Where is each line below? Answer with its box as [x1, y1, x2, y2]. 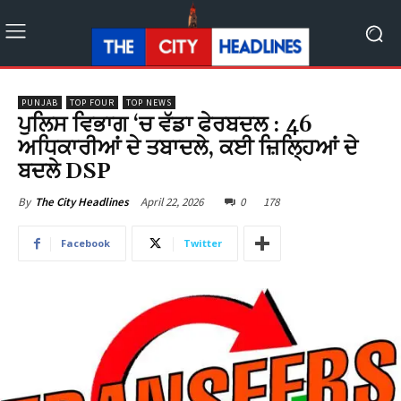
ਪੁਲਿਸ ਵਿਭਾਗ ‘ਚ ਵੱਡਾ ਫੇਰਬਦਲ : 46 [18, 112, 312, 140]
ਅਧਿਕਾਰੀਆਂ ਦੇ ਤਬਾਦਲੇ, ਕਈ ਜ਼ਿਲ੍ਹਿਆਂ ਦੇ [18, 135, 358, 163]
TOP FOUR [70, 97, 115, 109]
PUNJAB [21, 97, 58, 109]
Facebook [61, 236, 110, 251]
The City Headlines [35, 194, 129, 210]
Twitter [183, 236, 222, 251]
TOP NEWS [126, 97, 172, 109]
